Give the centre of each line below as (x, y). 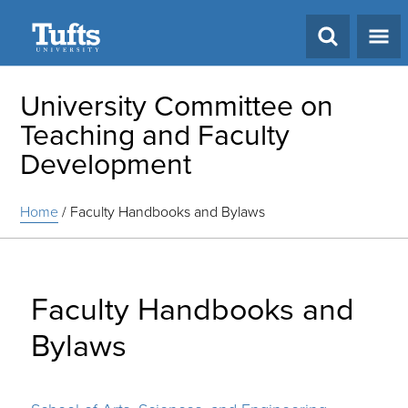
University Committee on (177, 106)
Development (106, 164)
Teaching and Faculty (155, 135)
